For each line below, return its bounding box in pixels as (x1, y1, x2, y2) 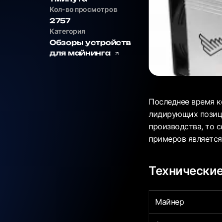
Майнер (155, 197, 184, 207)
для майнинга (50, 49, 112, 57)
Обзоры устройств (50, 38, 131, 47)
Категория (50, 27, 85, 35)
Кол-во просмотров (50, 5, 117, 13)
